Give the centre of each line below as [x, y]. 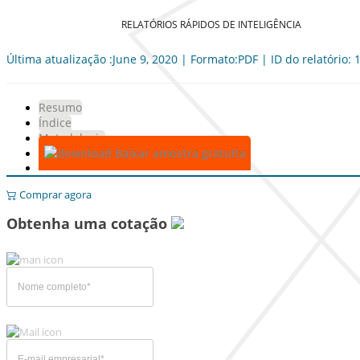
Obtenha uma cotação [89, 223]
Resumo [60, 107]
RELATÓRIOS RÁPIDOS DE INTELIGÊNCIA [211, 24]
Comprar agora [54, 194]
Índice [55, 123]
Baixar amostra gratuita [178, 153]
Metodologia [72, 138]
